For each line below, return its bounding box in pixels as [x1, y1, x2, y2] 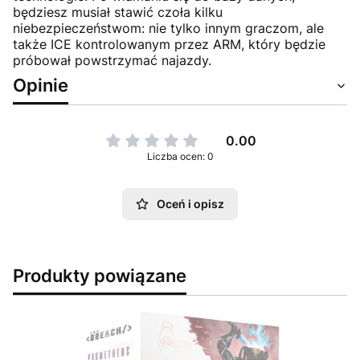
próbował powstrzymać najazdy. [13, 51, 211, 68]
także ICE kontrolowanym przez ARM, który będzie [13, 35, 325, 52]
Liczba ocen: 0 [146, 149, 214, 162]
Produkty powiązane [13, 264, 186, 286]
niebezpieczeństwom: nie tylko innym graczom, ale [13, 19, 324, 36]
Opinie [13, 73, 68, 96]
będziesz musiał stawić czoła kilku [13, 3, 223, 20]
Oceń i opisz [157, 196, 224, 211]
